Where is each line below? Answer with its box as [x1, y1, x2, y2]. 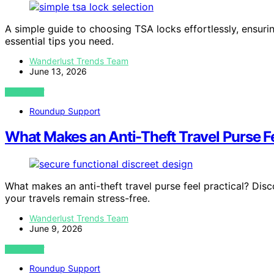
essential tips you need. [5, 34, 114, 47]
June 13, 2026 [29, 65, 87, 76]
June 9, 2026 [29, 223, 83, 234]
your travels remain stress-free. [5, 192, 150, 205]
